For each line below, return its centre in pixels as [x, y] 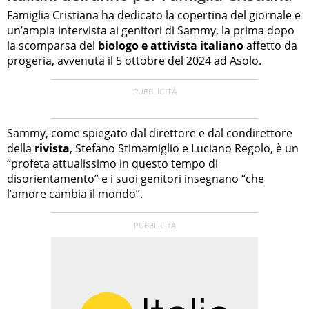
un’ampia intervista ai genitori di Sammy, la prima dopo [151, 30]
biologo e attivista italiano [171, 45]
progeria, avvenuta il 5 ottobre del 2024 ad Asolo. [134, 60]
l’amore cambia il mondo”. [75, 193]
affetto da [270, 45]
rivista [52, 148]
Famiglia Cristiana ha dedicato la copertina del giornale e [154, 15]
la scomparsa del [52, 45]
